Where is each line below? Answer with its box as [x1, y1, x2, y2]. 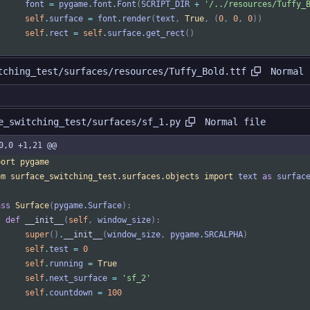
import [204, 172, 233, 182]
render [122, 14, 151, 24]
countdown [49, 288, 93, 298]
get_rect [146, 28, 185, 39]
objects [165, 172, 199, 182]
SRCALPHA [204, 230, 243, 240]
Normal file [205, 116, 266, 127]
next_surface [49, 273, 107, 284]
